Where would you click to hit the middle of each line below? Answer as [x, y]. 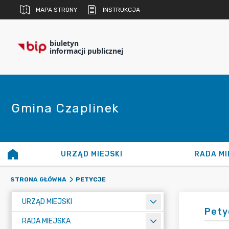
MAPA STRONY [56, 10]
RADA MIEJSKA [46, 221]
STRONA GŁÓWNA [38, 179]
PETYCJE [90, 179]
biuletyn [64, 43]
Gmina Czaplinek [66, 108]
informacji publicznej [86, 51]
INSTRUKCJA [121, 10]
